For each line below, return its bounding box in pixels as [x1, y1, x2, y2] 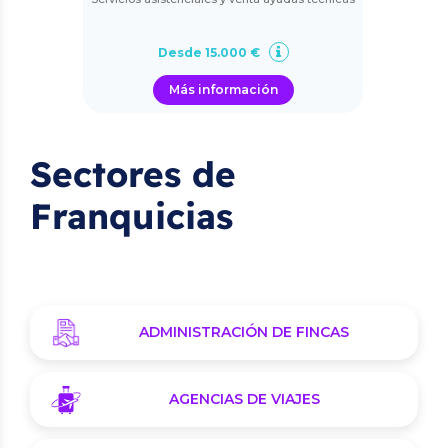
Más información [168, 82, 278, 97]
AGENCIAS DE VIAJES [168, 390, 320, 408]
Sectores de [30, 152, 236, 196]
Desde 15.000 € [157, 45, 263, 60]
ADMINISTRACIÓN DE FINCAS [139, 323, 349, 341]
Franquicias [30, 194, 233, 238]
